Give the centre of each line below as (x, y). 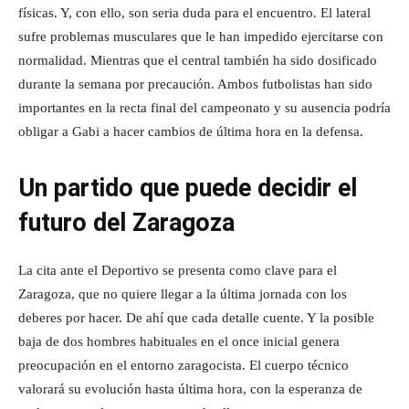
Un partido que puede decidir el (188, 188)
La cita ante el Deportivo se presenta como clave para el (178, 270)
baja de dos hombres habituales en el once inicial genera (179, 341)
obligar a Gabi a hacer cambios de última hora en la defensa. (191, 131)
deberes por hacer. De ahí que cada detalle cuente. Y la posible (196, 318)
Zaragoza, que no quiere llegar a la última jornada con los (183, 294)
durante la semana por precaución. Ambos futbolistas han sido (195, 84)
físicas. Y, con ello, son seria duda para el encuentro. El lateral (194, 13)
